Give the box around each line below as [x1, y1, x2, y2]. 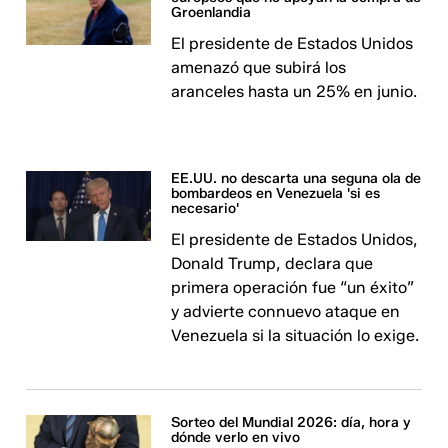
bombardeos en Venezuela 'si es [171, 185, 381, 202]
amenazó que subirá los [171, 58, 347, 77]
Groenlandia [171, 4, 252, 21]
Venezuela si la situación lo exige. [171, 326, 420, 345]
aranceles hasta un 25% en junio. [171, 82, 418, 101]
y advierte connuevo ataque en [171, 302, 401, 321]
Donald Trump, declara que [171, 254, 374, 273]
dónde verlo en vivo [171, 429, 301, 446]
